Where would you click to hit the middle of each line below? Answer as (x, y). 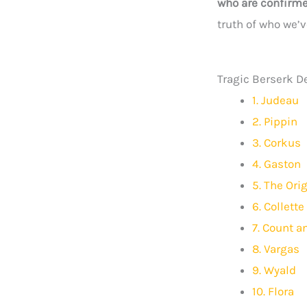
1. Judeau (275, 100)
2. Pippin (275, 122)
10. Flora (273, 292)
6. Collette (278, 207)
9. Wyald (274, 270)
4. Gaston (277, 164)
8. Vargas (276, 249)
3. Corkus (277, 143)
